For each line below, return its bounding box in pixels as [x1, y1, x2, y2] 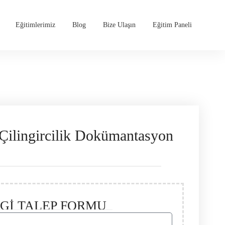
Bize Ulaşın [103, 21, 136, 29]
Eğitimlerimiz [16, 21, 55, 29]
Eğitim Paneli [153, 21, 192, 29]
